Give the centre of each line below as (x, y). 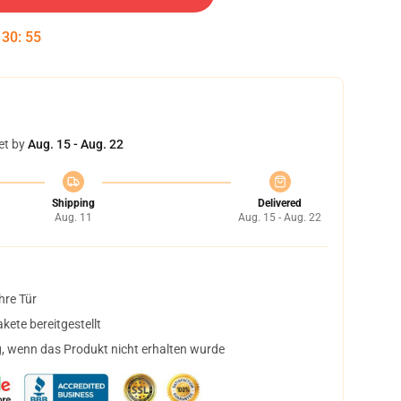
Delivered (280, 203)
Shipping (73, 203)
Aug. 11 (73, 218)
